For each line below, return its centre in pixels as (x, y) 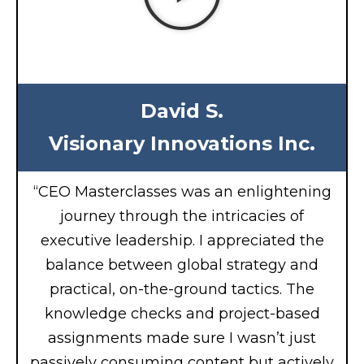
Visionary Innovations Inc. (182, 143)
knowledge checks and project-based (182, 313)
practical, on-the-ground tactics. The (182, 289)
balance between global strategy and (182, 264)
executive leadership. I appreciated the (182, 240)
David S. (182, 110)
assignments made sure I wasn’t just (182, 338)
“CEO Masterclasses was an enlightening (182, 191)
